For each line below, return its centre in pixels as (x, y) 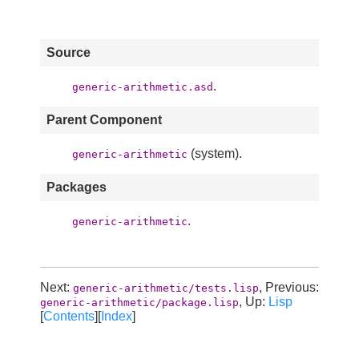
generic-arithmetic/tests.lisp (166, 288)
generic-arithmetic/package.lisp (139, 302)
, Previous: (289, 287)
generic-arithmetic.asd (143, 87)
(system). (215, 153)
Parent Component (104, 119)
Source (69, 52)
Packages (77, 187)
